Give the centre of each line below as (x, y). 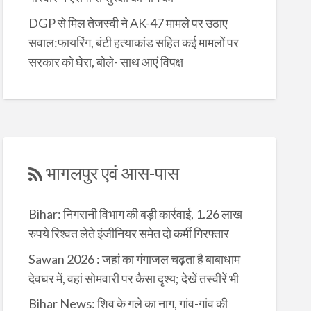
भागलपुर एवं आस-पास (112, 173)
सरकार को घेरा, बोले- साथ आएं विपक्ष (106, 61)
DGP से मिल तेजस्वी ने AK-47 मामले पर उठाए (128, 23)
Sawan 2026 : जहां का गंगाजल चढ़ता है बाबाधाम (134, 259)
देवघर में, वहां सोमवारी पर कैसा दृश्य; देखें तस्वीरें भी (133, 278)
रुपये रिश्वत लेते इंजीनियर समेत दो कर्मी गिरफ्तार (128, 234)
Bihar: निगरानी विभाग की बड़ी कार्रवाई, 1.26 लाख (135, 214)
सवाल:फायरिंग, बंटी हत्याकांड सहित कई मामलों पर (133, 42)
